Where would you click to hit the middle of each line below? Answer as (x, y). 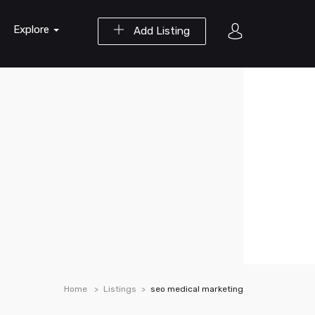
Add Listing (160, 31)
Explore (33, 30)
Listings (120, 289)
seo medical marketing (197, 289)
